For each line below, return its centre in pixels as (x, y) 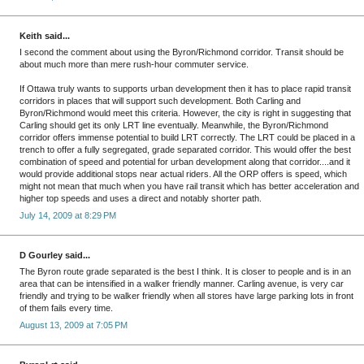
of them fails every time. (66, 308)
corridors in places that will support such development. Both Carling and (160, 101)
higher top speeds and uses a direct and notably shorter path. (141, 199)
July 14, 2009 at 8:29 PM (68, 215)
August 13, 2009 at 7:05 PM (74, 325)
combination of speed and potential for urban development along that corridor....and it (185, 162)
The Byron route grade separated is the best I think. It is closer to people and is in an (185, 272)
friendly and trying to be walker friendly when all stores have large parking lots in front (186, 296)
